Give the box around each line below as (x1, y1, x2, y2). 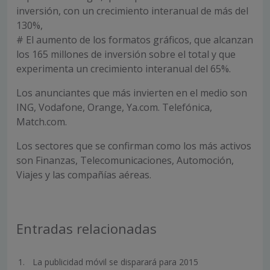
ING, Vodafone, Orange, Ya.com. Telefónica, (16, 101, 212, 114)
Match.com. (16, 115, 67, 128)
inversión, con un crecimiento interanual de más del (16, 4, 248, 17)
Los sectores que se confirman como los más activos (16, 139, 251, 152)
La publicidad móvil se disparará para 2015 (33, 256, 198, 268)
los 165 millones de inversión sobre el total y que (16, 48, 236, 61)
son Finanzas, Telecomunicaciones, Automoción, (16, 154, 234, 167)
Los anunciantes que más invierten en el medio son (16, 86, 247, 99)
